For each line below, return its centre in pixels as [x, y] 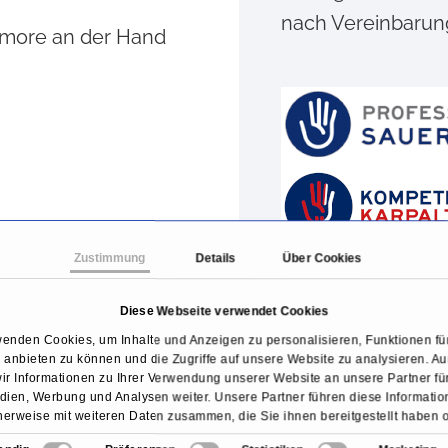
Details [216, 258]
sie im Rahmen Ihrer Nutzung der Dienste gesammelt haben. [224, 435]
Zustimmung [109, 258]
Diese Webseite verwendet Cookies [224, 311]
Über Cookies [322, 258]
